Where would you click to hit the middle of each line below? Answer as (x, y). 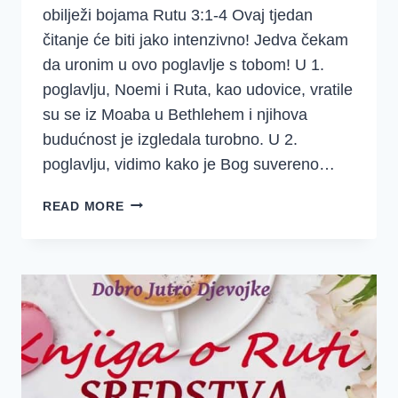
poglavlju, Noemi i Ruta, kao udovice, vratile (198, 89)
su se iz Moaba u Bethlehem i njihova (175, 114)
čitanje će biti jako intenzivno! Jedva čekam (195, 40)
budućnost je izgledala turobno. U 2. (170, 139)
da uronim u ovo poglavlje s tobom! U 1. (183, 64)
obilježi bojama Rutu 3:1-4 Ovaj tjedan (178, 15)
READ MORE (84, 206)
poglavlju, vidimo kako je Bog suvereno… (189, 164)
